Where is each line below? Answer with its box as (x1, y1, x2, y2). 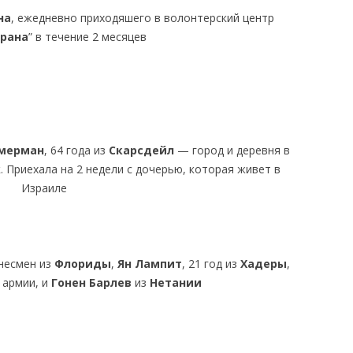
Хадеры (240, 256, 288, 271)
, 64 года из (43, 143, 109, 158)
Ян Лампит (117, 256, 183, 271)
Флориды (54, 256, 112, 271)
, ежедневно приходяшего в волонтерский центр (11, 10, 275, 25)
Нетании (149, 275, 202, 290)
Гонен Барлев (50, 275, 132, 290)
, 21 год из (182, 256, 241, 271)
